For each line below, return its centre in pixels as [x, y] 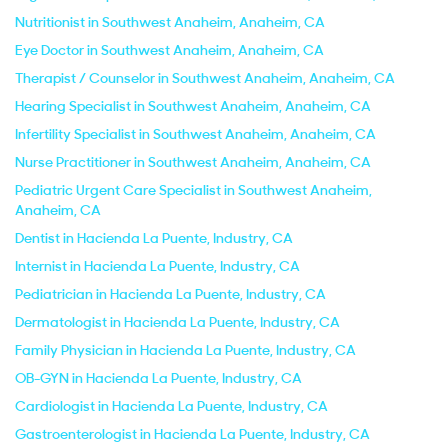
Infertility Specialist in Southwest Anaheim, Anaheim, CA [195, 134]
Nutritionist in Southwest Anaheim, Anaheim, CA [170, 22]
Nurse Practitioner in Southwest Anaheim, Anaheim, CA [193, 162]
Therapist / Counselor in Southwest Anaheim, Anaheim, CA [205, 78]
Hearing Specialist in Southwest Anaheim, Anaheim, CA [193, 106]
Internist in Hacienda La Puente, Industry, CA [157, 266]
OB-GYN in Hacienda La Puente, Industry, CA [158, 378]
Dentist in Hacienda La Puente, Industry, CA [154, 238]
